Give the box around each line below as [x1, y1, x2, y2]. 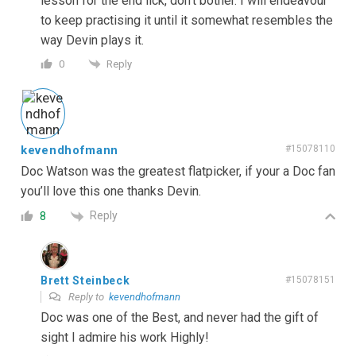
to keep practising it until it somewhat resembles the [41, 12, 333, 28]
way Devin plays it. [41, 32, 144, 48]
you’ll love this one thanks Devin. [21, 184, 201, 199]
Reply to [66, 290, 109, 303]
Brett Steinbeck [41, 273, 130, 287]
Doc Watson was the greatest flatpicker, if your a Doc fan [21, 164, 335, 180]
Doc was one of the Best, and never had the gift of [41, 309, 319, 325]
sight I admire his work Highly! [41, 329, 209, 345]
